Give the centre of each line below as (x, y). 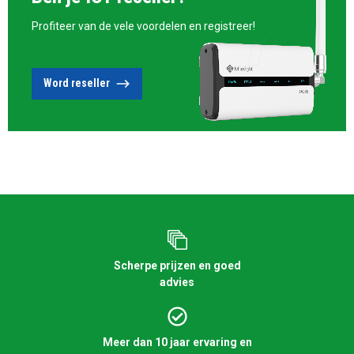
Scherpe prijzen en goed (177, 265)
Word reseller (77, 83)
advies (177, 282)
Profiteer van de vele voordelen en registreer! (143, 26)
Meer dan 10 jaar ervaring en (177, 342)
